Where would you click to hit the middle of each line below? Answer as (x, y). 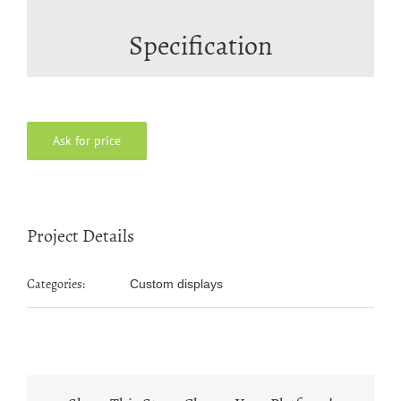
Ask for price (87, 141)
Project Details (81, 236)
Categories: (56, 284)
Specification (200, 46)
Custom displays (176, 284)
